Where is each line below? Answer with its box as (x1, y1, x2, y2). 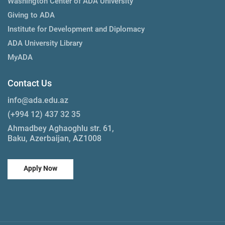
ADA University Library (8, 38, 82, 48)
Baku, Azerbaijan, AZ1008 (8, 133, 101, 143)
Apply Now (24, 164, 57, 172)
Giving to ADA (8, 10, 55, 20)
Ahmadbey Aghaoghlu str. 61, (8, 123, 114, 133)
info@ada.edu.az (8, 95, 68, 105)
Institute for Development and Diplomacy (8, 24, 145, 34)
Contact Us (8, 77, 52, 88)
